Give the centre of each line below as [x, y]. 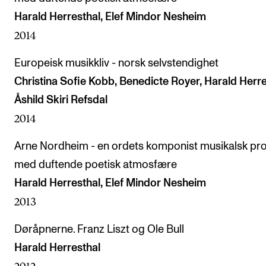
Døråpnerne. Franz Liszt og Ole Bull [99, 229]
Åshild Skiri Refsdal [61, 100]
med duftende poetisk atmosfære [96, 165]
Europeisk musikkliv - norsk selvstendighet [116, 63]
